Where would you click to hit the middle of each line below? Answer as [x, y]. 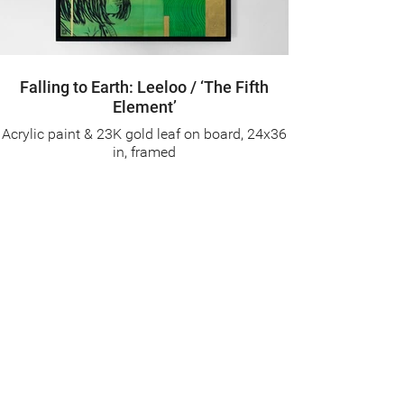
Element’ [144, 106]
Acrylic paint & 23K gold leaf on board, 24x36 [144, 133]
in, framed [144, 151]
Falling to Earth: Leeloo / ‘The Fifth [144, 87]
